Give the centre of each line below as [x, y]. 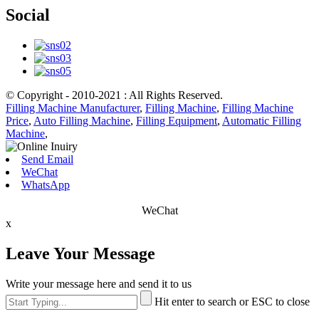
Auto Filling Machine [82, 121]
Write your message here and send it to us [99, 283]
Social [28, 15]
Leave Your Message [80, 253]
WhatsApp [46, 185]
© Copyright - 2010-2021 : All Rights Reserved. [114, 95]
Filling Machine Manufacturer [73, 108]
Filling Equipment [177, 121]
